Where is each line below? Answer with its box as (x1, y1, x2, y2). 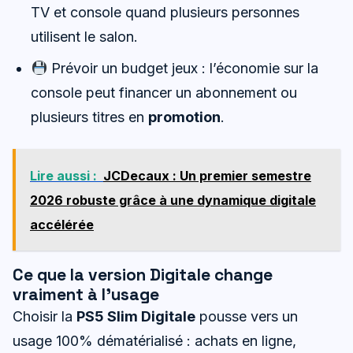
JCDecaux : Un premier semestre (103, 168, 311, 184)
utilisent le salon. (31, 28, 139, 45)
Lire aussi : (30, 168, 97, 184)
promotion (148, 108, 221, 125)
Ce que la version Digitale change (13, 264, 273, 286)
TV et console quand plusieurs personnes (31, 3, 300, 20)
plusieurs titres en (31, 108, 149, 125)
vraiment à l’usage (13, 284, 159, 306)
